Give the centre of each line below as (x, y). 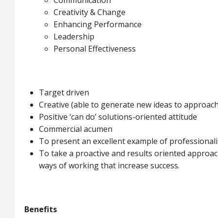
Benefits (41, 209)
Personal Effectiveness (95, 49)
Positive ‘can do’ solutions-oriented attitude (118, 117)
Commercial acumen (76, 129)
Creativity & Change (90, 12)
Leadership (74, 36)
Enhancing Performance (98, 24)
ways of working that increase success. (109, 165)
